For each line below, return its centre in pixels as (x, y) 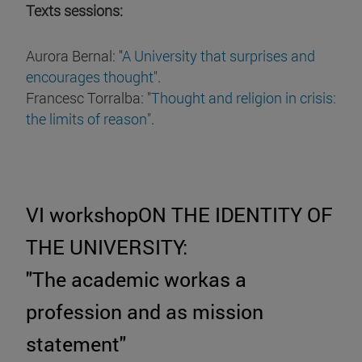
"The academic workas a (136, 279)
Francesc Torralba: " (88, 97)
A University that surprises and (219, 55)
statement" (76, 343)
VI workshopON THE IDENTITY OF (179, 214)
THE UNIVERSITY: (107, 246)
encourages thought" (92, 76)
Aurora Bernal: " (74, 55)
